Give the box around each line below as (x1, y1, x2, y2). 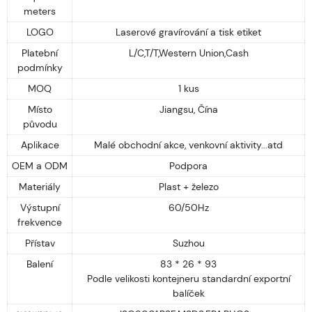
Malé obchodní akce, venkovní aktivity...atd (94, 138, 283, 151)
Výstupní (19, 201, 60, 214)
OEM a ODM (12, 159, 68, 172)
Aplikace (20, 138, 59, 151)
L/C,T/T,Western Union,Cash (128, 46, 249, 59)
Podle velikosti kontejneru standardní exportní (86, 272, 290, 285)
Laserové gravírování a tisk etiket (116, 25, 261, 38)
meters (24, 4, 56, 17)
